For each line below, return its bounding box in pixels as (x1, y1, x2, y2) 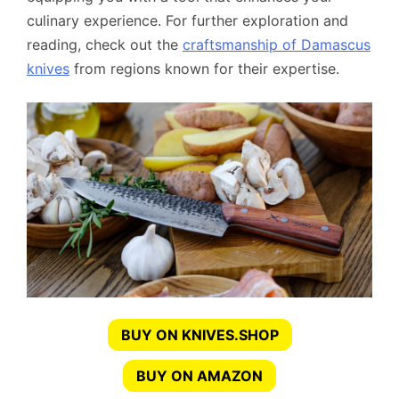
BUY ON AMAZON (136, 366, 263, 385)
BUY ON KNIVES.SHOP (120, 325, 279, 344)
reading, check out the (27, 36, 183, 54)
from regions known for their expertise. (69, 60, 339, 78)
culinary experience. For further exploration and (27, 12, 348, 30)
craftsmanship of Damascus (183, 36, 370, 54)
